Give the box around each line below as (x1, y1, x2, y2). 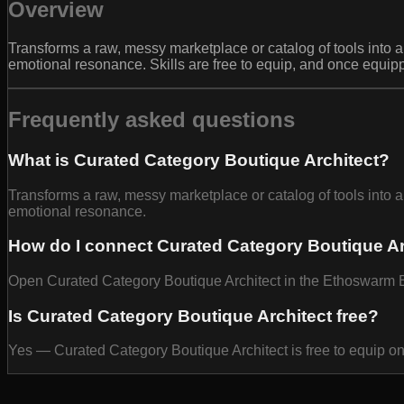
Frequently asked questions (8, 106, 295, 132)
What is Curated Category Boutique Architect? (8, 150, 390, 170)
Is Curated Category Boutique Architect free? (8, 306, 379, 326)
